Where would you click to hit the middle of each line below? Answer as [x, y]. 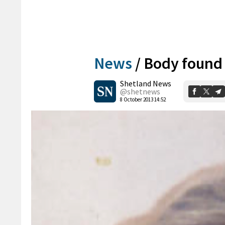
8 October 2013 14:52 [143, 99]
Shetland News [146, 83]
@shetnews [140, 91]
